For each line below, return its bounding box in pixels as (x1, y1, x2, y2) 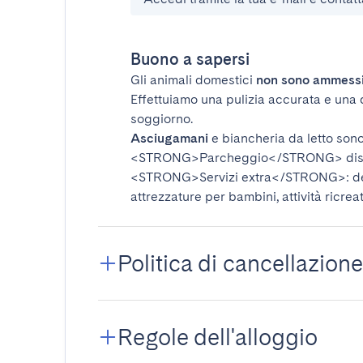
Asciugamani (130, 130, 208, 146)
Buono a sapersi (130, 49, 250, 69)
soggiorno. (130, 111, 193, 126)
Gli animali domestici (130, 72, 256, 88)
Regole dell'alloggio (117, 323, 318, 351)
